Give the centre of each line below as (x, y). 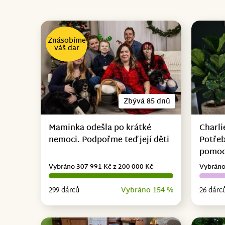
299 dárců (64, 190)
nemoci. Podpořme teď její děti (109, 140)
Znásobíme (67, 41)
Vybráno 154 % (147, 190)
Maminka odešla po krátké (100, 128)
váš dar (67, 48)
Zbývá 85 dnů (147, 101)
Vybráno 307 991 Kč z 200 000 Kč (101, 167)
